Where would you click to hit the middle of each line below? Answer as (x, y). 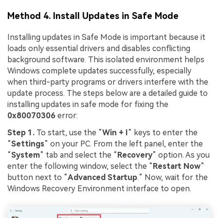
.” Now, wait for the (173, 178)
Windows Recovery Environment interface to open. (99, 189)
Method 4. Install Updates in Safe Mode (93, 16)
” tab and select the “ (79, 155)
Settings (28, 144)
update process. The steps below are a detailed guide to (108, 93)
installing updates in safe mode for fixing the (88, 104)
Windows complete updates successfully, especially (99, 71)
